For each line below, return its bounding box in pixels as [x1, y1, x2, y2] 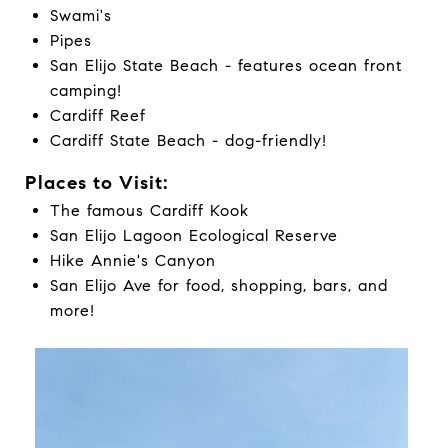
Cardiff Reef [49, 106, 146, 126]
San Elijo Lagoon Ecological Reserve [49, 226, 338, 246]
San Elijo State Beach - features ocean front [49, 56, 402, 76]
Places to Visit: [25, 171, 169, 195]
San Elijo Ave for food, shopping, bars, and [49, 276, 388, 296]
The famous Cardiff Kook [49, 201, 249, 221]
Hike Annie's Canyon [49, 251, 216, 271]
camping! [49, 81, 122, 101]
